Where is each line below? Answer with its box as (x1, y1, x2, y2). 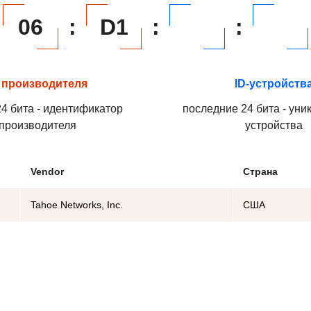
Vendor (31, 166, 64, 177)
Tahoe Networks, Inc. (31, 199, 123, 210)
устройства (244, 119, 303, 131)
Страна (243, 166, 278, 177)
